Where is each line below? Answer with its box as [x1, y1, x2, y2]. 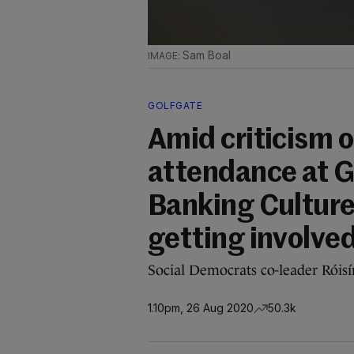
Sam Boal [182, 48, 231, 62]
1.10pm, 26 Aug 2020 [148, 300, 254, 314]
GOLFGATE [148, 100, 202, 111]
